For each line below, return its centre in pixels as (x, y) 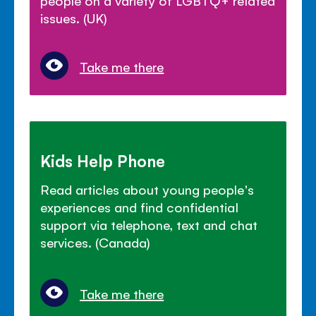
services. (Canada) (96, 242)
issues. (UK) (74, 18)
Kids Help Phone (103, 160)
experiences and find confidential (139, 207)
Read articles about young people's (147, 189)
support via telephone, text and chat (149, 225)
